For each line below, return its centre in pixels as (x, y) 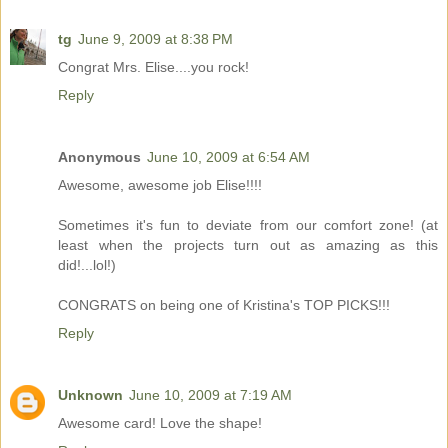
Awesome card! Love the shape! (160, 422)
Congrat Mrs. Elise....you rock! (153, 66)
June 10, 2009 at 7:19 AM (210, 394)
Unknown (90, 394)
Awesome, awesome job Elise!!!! (160, 184)
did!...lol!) (87, 264)
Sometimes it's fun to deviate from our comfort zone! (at (248, 224)
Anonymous (99, 156)
